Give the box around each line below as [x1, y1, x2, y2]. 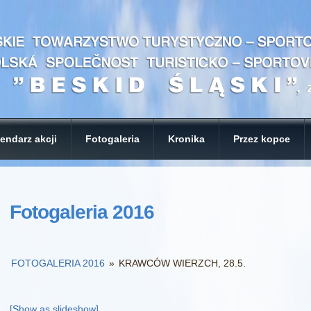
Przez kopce [233, 133, 290, 144]
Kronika [168, 133, 205, 144]
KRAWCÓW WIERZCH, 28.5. [119, 258, 246, 269]
